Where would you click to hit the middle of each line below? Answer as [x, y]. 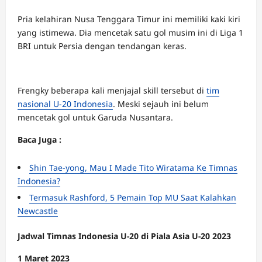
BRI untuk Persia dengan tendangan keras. [102, 46]
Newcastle [38, 211]
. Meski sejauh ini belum [161, 104]
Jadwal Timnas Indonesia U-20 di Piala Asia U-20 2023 [124, 236]
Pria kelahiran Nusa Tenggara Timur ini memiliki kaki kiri [129, 19]
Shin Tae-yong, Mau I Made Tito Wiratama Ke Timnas [133, 168]
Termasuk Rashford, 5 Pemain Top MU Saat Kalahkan [133, 197]
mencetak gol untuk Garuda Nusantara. [95, 117]
